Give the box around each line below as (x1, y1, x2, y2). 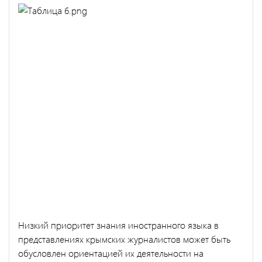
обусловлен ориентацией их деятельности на (18, 246, 204, 259)
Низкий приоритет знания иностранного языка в (18, 218, 219, 231)
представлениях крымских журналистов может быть (18, 232, 230, 245)
